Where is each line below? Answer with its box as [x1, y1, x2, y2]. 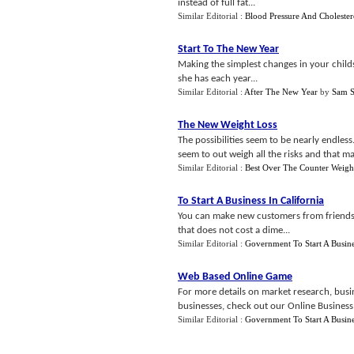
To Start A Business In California [178, 195, 324, 207]
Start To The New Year [178, 43, 279, 55]
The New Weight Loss [178, 119, 277, 131]
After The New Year [244, 87, 318, 96]
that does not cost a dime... [178, 225, 290, 235]
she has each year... [178, 73, 258, 84]
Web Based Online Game [178, 271, 292, 283]
